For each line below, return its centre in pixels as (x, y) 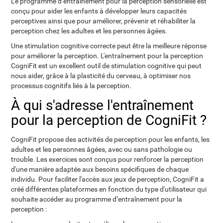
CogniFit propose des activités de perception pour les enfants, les (111, 139)
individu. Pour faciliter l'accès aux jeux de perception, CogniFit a (108, 179)
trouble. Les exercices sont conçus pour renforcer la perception (108, 159)
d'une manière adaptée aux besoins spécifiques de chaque (100, 169)
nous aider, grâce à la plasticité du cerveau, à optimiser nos (101, 76)
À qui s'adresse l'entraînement (103, 105)
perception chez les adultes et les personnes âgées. (89, 31)
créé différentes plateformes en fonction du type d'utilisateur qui (109, 189)
